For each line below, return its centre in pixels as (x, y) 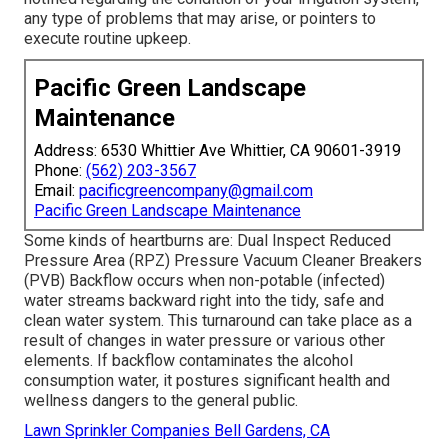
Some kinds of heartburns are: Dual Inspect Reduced (207, 240)
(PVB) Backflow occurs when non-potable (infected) (204, 280)
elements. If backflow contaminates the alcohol (188, 360)
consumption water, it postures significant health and (207, 380)
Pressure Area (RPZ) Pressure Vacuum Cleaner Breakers (223, 260)
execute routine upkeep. (107, 38)
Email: (56, 190)
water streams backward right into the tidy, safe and (204, 300)
